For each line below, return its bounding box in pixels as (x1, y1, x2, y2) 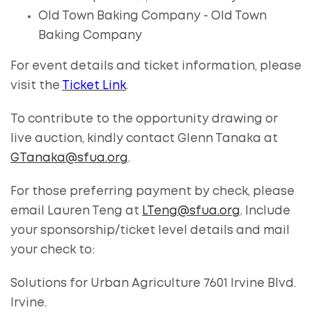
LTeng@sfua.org (142, 205, 240, 217)
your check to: (10, 244, 95, 256)
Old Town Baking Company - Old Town (38, 10, 267, 22)
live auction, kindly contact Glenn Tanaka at (10, 133, 278, 144)
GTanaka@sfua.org (10, 153, 128, 164)
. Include (240, 205, 290, 217)
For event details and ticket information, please (10, 61, 302, 72)
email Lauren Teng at (10, 205, 142, 217)
